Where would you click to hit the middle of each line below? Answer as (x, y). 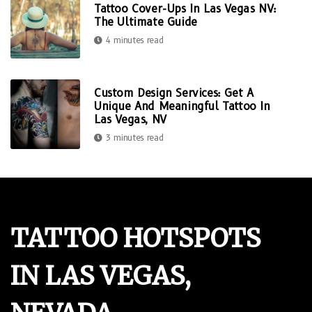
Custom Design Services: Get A (174, 93)
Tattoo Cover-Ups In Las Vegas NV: (185, 9)
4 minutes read (134, 40)
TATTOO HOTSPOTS (135, 239)
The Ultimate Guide (146, 22)
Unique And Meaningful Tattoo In (182, 106)
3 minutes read (134, 137)
